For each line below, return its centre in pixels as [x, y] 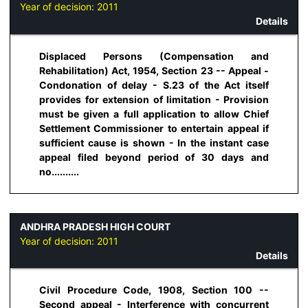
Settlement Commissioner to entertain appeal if [154, 128]
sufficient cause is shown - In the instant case [154, 142]
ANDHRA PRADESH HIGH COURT [95, 227]
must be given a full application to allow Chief [154, 113]
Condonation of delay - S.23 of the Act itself [154, 85]
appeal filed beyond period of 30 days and [154, 157]
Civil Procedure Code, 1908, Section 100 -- [154, 290]
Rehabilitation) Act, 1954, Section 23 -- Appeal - [154, 70]
